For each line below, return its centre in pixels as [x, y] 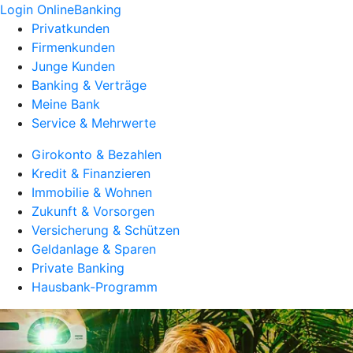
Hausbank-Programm [95, 287]
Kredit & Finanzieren [91, 173]
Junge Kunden [73, 66]
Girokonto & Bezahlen [97, 154]
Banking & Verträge [89, 85]
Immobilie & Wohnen [92, 192]
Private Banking [78, 268]
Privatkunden [71, 28]
